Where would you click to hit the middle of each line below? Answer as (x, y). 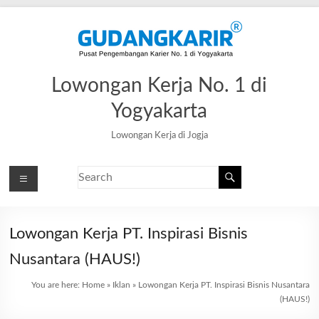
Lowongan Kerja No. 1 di (159, 85)
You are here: (56, 285)
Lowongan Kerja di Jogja (159, 136)
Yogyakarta (159, 111)
